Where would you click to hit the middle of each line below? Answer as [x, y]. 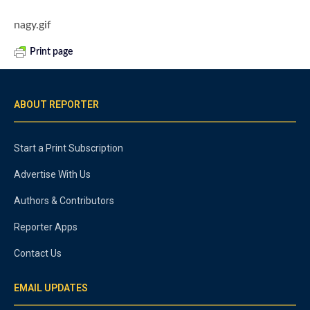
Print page [51, 52]
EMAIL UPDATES [51, 288]
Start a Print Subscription [69, 148]
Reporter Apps [46, 227]
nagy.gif [33, 25]
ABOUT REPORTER [56, 104]
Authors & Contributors [64, 200]
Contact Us [38, 253]
